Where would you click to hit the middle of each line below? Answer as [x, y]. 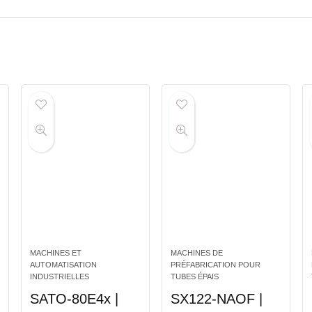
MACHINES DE [197, 253]
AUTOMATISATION [63, 265]
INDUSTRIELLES [59, 277]
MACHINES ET [55, 253]
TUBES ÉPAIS [195, 277]
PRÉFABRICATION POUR [216, 265]
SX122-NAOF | [217, 299]
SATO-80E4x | [74, 299]
